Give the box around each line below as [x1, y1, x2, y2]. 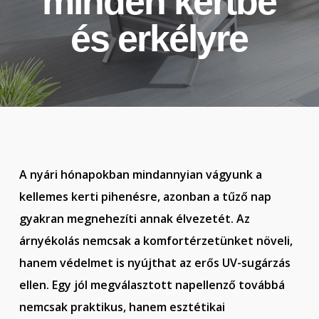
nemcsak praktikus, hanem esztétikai [19, 299, 225, 315]
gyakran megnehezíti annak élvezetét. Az [19, 211, 250, 226]
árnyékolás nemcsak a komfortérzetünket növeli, [19, 233, 293, 249]
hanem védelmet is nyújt [19, 255, 157, 271]
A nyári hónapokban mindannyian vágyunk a [19, 167, 262, 182]
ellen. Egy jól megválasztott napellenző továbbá [19, 277, 285, 293]
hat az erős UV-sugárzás [157, 255, 291, 271]
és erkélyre [70, 18, 249, 59]
